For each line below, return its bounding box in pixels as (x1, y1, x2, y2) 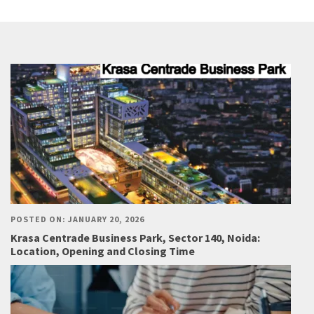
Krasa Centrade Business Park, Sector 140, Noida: (11, 231, 260, 245)
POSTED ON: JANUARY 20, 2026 (11, 214, 144, 225)
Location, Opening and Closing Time (11, 244, 195, 259)
